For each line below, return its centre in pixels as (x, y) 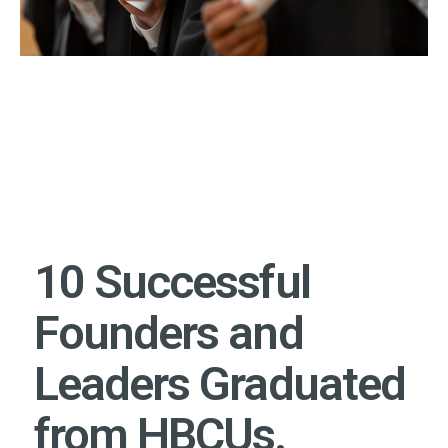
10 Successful (172, 282)
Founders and (168, 333)
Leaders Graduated (219, 384)
